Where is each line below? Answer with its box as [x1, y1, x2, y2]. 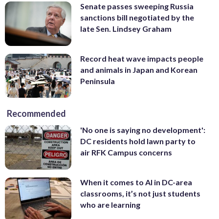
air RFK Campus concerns [80, 148, 172, 157]
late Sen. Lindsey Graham [80, 24, 172, 34]
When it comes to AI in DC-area [80, 177, 192, 187]
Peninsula [80, 76, 115, 86]
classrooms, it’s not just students [80, 189, 200, 198]
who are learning [80, 200, 140, 210]
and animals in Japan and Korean [80, 65, 197, 74]
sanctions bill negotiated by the [80, 13, 194, 22]
